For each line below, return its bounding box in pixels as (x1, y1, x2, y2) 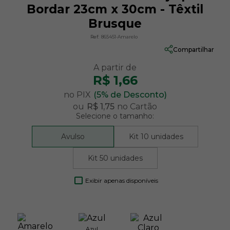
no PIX (63, 90, 91, 100)
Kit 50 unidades (87, 154, 143, 163)
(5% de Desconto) (93, 90, 167, 100)
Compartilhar (173, 45, 214, 53)
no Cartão (117, 102, 157, 111)
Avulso (61, 132, 85, 141)
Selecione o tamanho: (76, 111, 154, 121)
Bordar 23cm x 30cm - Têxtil (27, 2, 203, 16)
